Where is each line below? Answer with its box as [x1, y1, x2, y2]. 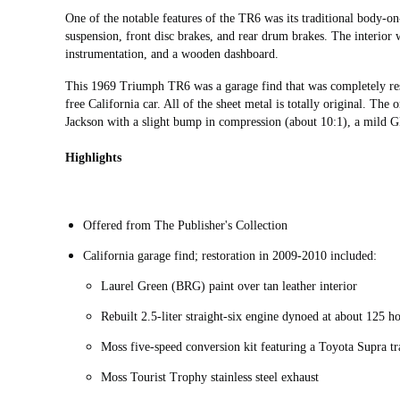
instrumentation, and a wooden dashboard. [65, 47, 279, 62]
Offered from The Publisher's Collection [83, 219, 291, 233]
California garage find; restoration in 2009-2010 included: [83, 249, 380, 263]
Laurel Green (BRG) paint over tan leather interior [101, 279, 361, 294]
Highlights [65, 151, 121, 165]
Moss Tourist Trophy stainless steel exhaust [101, 371, 322, 385]
